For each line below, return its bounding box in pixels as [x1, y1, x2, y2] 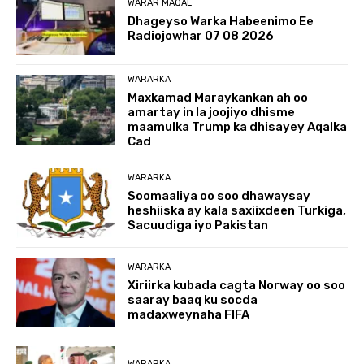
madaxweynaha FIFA [128, 306, 250, 322]
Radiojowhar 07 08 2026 [128, 28, 275, 43]
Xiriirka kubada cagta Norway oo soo [128, 277, 346, 292]
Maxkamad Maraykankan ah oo [128, 89, 309, 105]
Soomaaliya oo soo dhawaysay [128, 188, 311, 204]
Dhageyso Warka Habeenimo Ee [128, 13, 314, 28]
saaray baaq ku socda [128, 292, 258, 307]
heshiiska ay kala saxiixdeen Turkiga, [128, 203, 347, 219]
